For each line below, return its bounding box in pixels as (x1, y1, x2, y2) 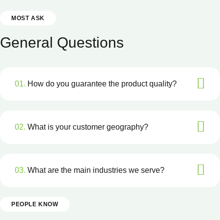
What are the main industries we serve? (26, 166, 165, 174)
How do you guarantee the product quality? (26, 80, 177, 88)
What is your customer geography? (26, 123, 148, 131)
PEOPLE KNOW (11, 201, 58, 208)
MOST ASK (11, 15, 45, 22)
